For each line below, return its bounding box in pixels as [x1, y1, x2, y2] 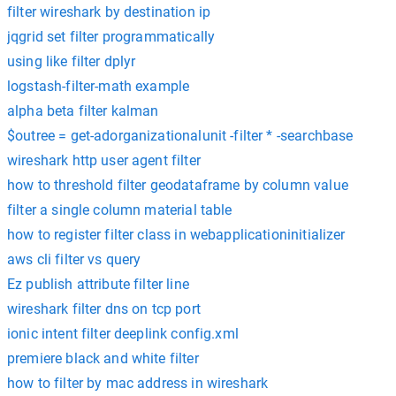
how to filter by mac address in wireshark [7, 374, 269, 392]
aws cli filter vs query [7, 250, 141, 268]
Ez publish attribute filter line [7, 275, 189, 293]
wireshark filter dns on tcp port [7, 300, 201, 317]
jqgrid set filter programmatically [7, 27, 216, 45]
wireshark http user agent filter [7, 151, 201, 169]
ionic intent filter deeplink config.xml [7, 324, 239, 342]
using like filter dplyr [7, 52, 136, 70]
